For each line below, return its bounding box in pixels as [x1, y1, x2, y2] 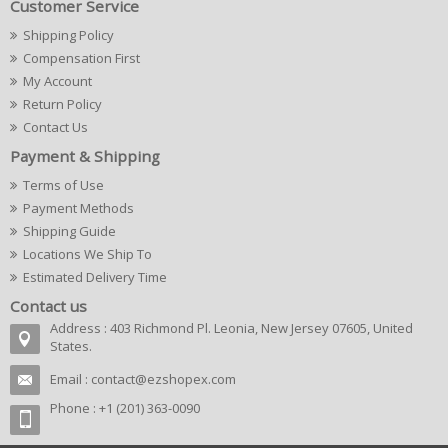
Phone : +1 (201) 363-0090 [50, 399, 200, 417]
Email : [50, 370, 91, 388]
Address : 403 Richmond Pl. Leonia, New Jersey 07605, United [50, 319, 413, 337]
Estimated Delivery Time [23, 268, 167, 286]
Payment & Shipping [10, 146, 160, 166]
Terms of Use [23, 176, 104, 194]
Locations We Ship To [23, 245, 152, 263]
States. [50, 337, 92, 355]
